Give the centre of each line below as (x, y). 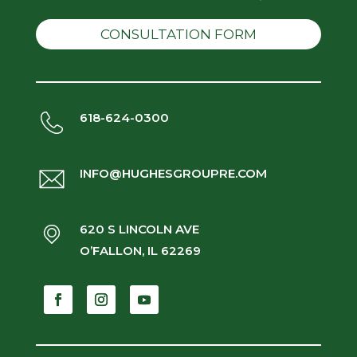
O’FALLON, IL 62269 (140, 251)
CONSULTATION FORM (178, 35)
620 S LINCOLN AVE (139, 229)
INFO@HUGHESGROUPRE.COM (173, 174)
